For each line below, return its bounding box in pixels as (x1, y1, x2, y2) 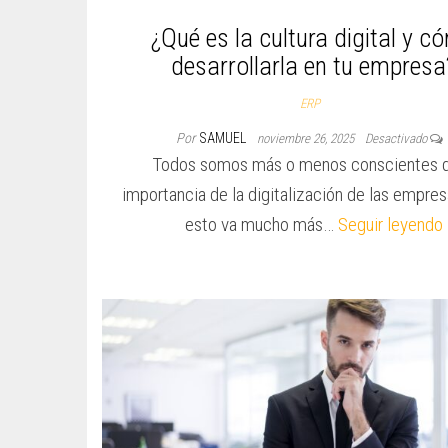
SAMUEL (199, 130, 250, 146)
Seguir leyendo (337, 213, 443, 236)
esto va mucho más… (184, 213, 338, 236)
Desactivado (365, 131, 431, 146)
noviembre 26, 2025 (257, 131, 358, 146)
